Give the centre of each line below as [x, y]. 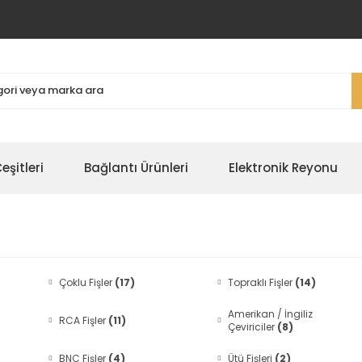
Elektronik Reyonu [283, 168]
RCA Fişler [84, 320]
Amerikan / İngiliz [271, 314]
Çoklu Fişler [87, 282]
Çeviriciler [253, 327]
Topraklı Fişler [262, 282]
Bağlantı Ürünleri [136, 168]
